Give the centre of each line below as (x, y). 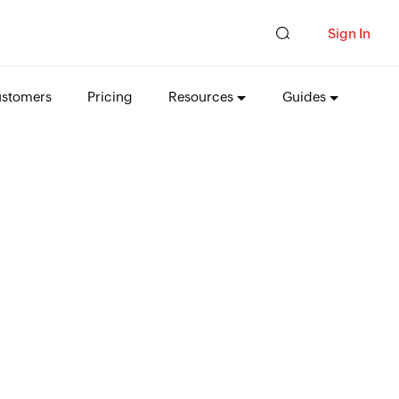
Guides (304, 97)
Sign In (349, 33)
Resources (200, 97)
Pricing (110, 97)
